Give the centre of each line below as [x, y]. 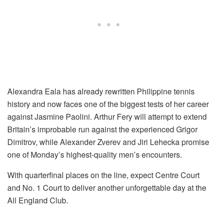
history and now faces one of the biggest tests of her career [108, 104]
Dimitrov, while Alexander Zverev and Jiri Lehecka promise [108, 142]
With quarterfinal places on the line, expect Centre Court [103, 175]
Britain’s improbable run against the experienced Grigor [102, 129]
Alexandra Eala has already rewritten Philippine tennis [101, 91]
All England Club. [38, 200]
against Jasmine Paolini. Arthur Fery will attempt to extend [107, 117]
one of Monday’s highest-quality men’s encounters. [95, 155]
